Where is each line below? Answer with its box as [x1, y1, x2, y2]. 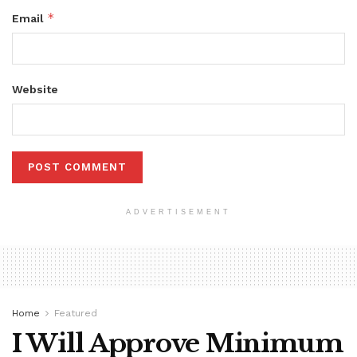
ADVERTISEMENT [126, 208, 231, 217]
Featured [54, 308, 97, 320]
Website [12, 83, 58, 96]
